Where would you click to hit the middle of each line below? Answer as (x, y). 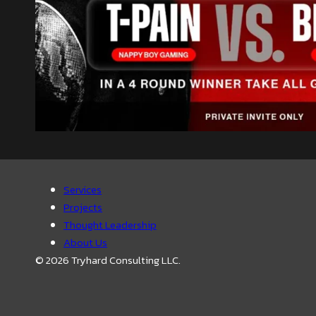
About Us (85, 243)
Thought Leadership (110, 225)
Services (83, 190)
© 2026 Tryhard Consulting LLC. (108, 260)
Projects (83, 207)
